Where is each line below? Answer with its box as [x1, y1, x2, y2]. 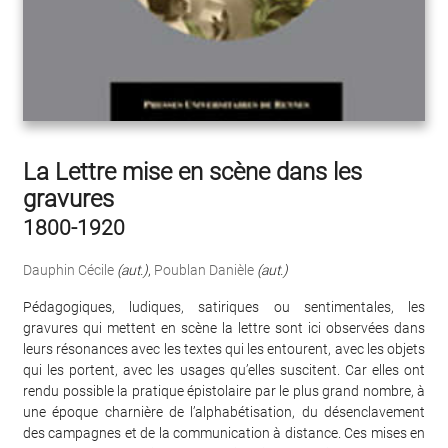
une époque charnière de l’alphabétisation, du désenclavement [23, 403, 425, 420]
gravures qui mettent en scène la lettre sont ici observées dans [23, 319, 425, 336]
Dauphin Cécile [23, 261, 114, 278]
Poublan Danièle [154, 261, 254, 278]
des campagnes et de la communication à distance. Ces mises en [23, 424, 425, 441]
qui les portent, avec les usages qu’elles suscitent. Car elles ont [23, 361, 425, 378]
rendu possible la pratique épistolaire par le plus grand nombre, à [23, 382, 425, 399]
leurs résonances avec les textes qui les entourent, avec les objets [23, 340, 425, 357]
